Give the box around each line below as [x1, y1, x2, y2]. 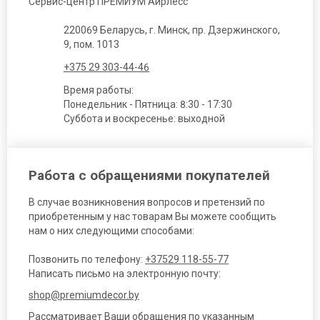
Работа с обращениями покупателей [29, 167, 270, 184]
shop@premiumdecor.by [29, 289, 139, 301]
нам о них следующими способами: [29, 225, 194, 237]
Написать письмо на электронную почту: [29, 268, 221, 280]
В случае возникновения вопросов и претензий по [29, 196, 265, 209]
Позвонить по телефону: [29, 254, 145, 266]
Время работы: [64, 84, 134, 96]
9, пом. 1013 [64, 39, 119, 51]
